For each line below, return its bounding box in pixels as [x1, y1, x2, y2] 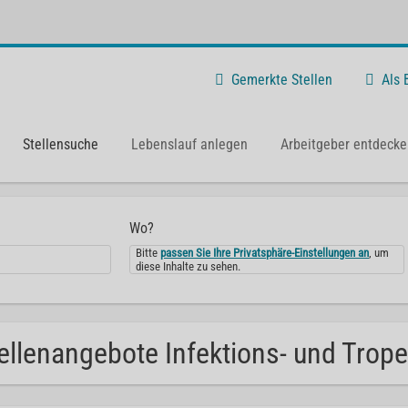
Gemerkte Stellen [231, 70, 332, 88]
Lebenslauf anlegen [131, 135, 248, 153]
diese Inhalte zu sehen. [136, 260, 241, 273]
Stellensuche [23, 135, 98, 153]
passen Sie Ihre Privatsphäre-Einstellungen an [160, 246, 370, 260]
